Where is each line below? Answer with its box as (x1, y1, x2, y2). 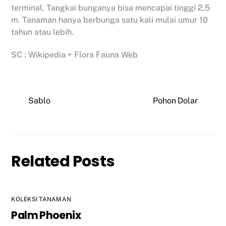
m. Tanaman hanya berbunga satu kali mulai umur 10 (11, 15, 208, 25)
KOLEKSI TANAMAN (11, 196, 72, 203)
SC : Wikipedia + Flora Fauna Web (11, 49, 138, 60)
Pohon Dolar (152, 96, 198, 106)
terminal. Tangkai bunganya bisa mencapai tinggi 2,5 (11, 3, 210, 13)
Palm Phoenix (11, 208, 81, 223)
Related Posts (11, 150, 115, 172)
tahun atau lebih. (11, 27, 74, 37)
